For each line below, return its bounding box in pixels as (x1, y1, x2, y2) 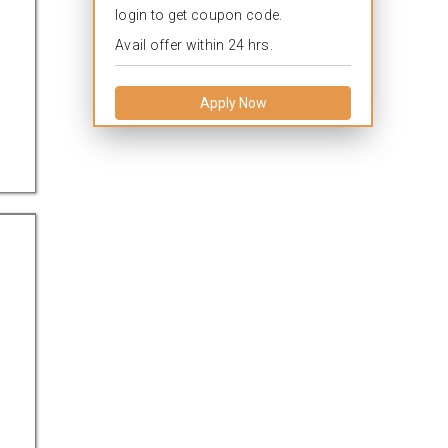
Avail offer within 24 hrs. (115, 37, 273, 53)
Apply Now (199, 95, 267, 111)
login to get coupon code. (115, 7, 283, 23)
